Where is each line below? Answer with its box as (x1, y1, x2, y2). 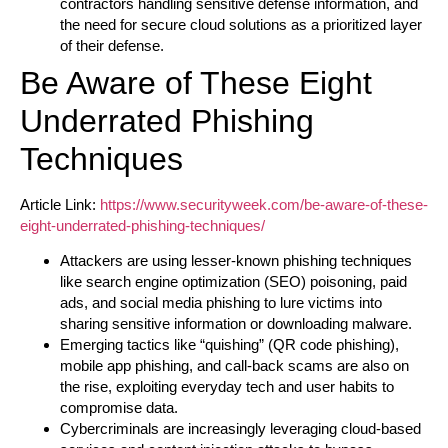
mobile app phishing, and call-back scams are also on (60, 357, 409, 375)
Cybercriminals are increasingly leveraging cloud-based (60, 420, 421, 438)
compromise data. (60, 399, 178, 417)
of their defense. (60, 36, 164, 54)
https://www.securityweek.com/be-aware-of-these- (100, 195, 428, 213)
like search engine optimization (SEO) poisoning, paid (60, 273, 407, 291)
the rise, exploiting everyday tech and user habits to (60, 378, 394, 396)
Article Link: (20, 195, 100, 213)
